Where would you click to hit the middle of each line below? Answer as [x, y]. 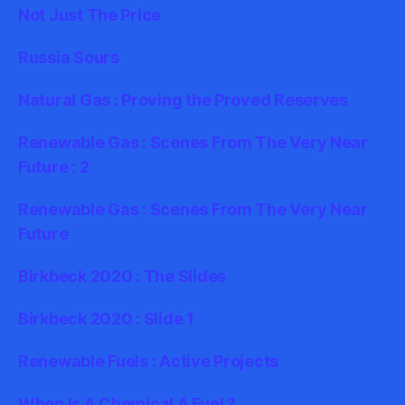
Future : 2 [54, 167]
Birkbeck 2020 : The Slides [122, 276]
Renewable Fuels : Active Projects [149, 361]
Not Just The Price [90, 15]
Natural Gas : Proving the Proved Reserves [183, 100]
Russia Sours [69, 57]
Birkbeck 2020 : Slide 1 [106, 319]
